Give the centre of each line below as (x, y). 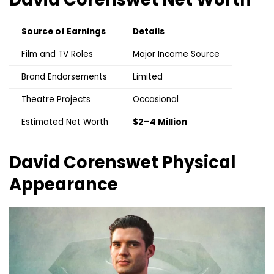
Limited (148, 77)
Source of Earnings (64, 32)
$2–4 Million (160, 122)
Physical (199, 163)
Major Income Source (176, 54)
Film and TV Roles (57, 54)
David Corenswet (86, 163)
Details (149, 32)
